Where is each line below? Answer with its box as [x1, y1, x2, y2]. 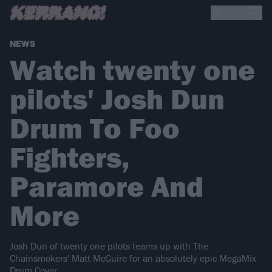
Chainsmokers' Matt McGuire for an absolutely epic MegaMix [10, 252, 256, 265]
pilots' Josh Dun [10, 81, 225, 117]
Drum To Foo [10, 110, 180, 146]
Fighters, [10, 139, 129, 175]
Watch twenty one [10, 52, 255, 88]
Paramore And [10, 168, 203, 205]
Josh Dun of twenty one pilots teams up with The [10, 240, 208, 253]
